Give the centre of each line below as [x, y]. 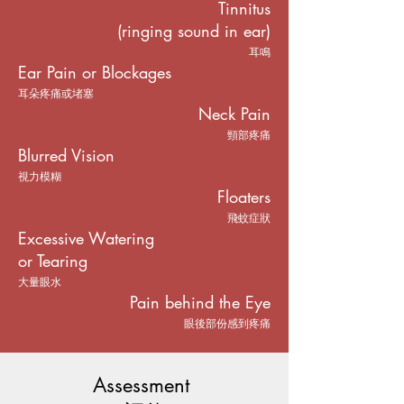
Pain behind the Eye [200, 302]
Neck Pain [234, 114]
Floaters [244, 197]
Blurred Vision [66, 155]
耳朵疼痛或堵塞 [56, 93]
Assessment [144, 385]
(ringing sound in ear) [194, 31]
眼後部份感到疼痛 [227, 323]
